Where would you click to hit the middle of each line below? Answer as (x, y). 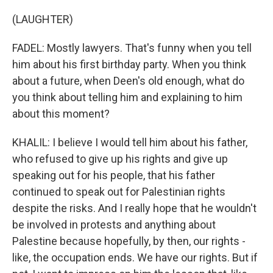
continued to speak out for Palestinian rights (119, 192)
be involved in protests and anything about (114, 225)
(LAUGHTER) (43, 19)
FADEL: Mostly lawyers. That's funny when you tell (132, 48)
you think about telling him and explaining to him (127, 97)
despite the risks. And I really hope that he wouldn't (134, 208)
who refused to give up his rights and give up (120, 159)
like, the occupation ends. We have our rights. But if (135, 257)
